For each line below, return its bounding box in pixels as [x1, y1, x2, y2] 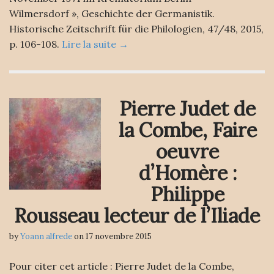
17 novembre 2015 [86, 231, 152, 242]
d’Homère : [138, 160, 237, 185]
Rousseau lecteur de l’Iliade [14, 203, 260, 228]
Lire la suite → [62, 38, 128, 50]
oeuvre [156, 139, 219, 164]
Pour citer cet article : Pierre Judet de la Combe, [9, 260, 234, 272]
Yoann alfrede [20, 231, 72, 242]
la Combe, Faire [118, 117, 257, 143]
